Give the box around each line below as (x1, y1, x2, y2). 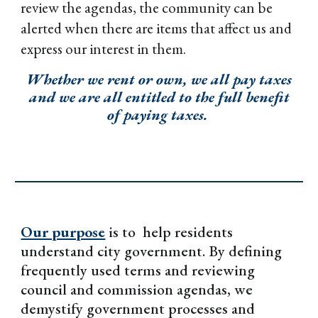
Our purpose (21, 222, 106, 241)
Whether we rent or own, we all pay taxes (26, 70, 292, 89)
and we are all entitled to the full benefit (28, 87, 290, 106)
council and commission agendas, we (21, 280, 253, 299)
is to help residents (109, 222, 234, 241)
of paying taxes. (106, 105, 208, 124)
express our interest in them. (21, 39, 187, 58)
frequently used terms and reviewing (21, 261, 256, 280)
